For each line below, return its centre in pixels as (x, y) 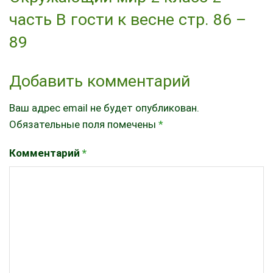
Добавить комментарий (100, 80)
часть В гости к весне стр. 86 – (128, 19)
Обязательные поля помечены (84, 124)
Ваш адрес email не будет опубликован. (104, 108)
